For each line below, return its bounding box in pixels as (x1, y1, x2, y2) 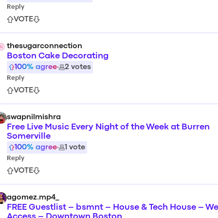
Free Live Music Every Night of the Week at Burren (7, 124, 210, 131)
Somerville (7, 133, 51, 140)
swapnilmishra (7, 114, 61, 121)
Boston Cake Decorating (7, 53, 109, 60)
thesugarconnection (7, 43, 82, 50)
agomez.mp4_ (7, 194, 59, 201)
